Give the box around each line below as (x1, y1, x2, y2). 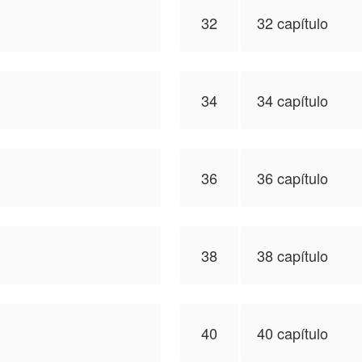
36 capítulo (257, 167, 328, 188)
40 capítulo (257, 322, 328, 343)
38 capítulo (257, 245, 328, 266)
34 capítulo (257, 90, 328, 111)
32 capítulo (257, 12, 328, 33)
